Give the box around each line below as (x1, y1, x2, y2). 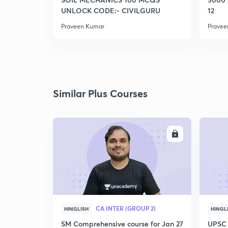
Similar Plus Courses (53, 87, 148, 100)
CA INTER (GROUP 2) (96, 204, 156, 212)
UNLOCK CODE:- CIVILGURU (61, 6, 160, 15)
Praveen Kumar (61, 22, 104, 30)
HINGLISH (64, 205, 89, 212)
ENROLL (143, 130, 167, 138)
